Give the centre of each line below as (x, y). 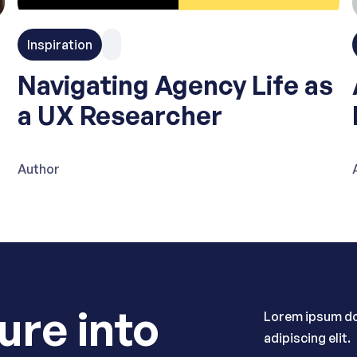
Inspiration (60, 45)
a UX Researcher (120, 116)
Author (39, 169)
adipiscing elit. (307, 338)
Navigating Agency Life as (175, 85)
